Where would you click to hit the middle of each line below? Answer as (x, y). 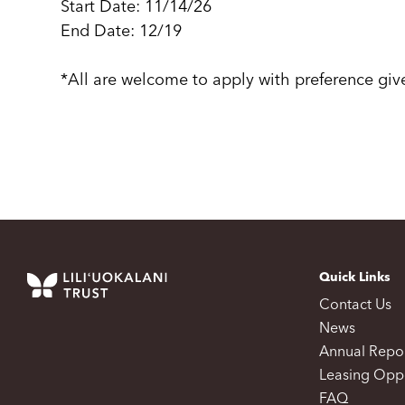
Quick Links (355, 278)
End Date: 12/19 (122, 32)
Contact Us (356, 306)
